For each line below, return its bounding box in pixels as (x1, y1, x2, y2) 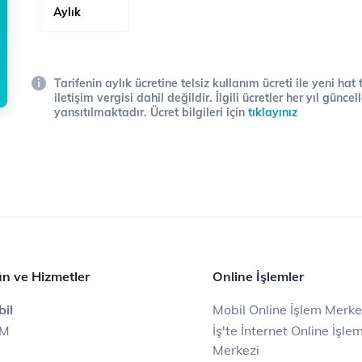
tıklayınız (248, 105, 297, 120)
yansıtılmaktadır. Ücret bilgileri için (54, 105, 248, 120)
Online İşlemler (213, 268, 304, 284)
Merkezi (213, 342, 259, 358)
